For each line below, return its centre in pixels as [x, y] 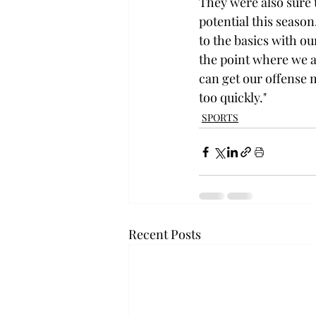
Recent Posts [165, 234]
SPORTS [220, 117]
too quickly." [233, 97]
